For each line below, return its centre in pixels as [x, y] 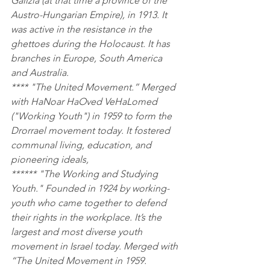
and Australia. [40, 73]
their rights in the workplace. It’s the [87, 218]
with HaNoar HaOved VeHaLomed [85, 102]
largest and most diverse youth [78, 232]
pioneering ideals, [50, 160]
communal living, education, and [82, 145]
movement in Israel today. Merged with [96, 246]
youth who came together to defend [90, 203]
